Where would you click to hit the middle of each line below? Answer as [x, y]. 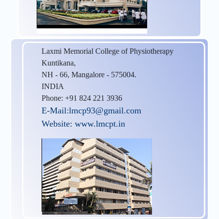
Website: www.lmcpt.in [83, 123]
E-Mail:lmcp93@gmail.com [91, 110]
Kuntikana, [59, 63]
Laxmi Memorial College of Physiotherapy [108, 51]
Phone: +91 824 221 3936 [82, 98]
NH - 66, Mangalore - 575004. [89, 74]
